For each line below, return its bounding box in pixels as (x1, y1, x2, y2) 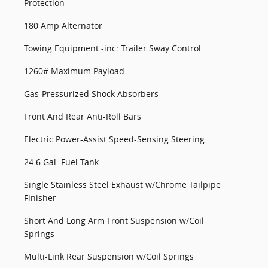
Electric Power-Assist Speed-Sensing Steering (24, 133, 205, 145)
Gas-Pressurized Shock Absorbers (24, 88, 159, 99)
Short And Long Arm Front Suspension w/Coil (24, 215, 204, 226)
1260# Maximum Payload (24, 65, 124, 77)
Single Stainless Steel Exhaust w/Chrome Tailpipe (24, 179, 221, 190)
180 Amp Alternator (24, 20, 102, 31)
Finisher (24, 192, 56, 203)
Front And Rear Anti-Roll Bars (24, 111, 141, 122)
